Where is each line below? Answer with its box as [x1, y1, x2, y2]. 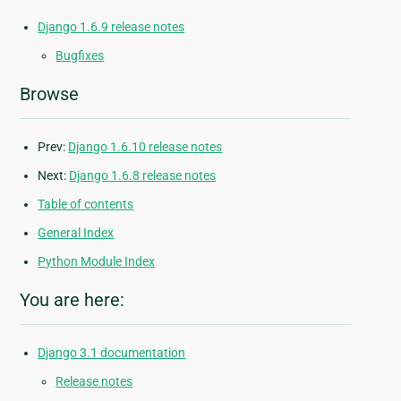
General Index [38, 226, 115, 241]
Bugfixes [55, 48, 105, 64]
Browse [20, 83, 80, 106]
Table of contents [38, 197, 134, 212]
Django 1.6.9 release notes [38, 20, 185, 35]
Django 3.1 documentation [38, 346, 186, 361]
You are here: [20, 289, 125, 311]
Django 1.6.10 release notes [68, 140, 223, 155]
